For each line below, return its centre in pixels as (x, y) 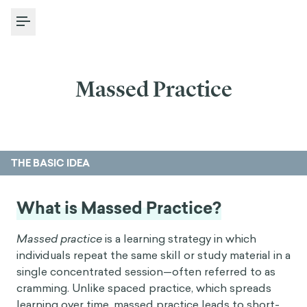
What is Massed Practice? (119, 208)
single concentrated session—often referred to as (146, 271)
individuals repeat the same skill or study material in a (153, 255)
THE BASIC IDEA (50, 163)
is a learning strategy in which (179, 238)
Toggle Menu (58, 29)
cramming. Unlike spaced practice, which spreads (144, 288)
